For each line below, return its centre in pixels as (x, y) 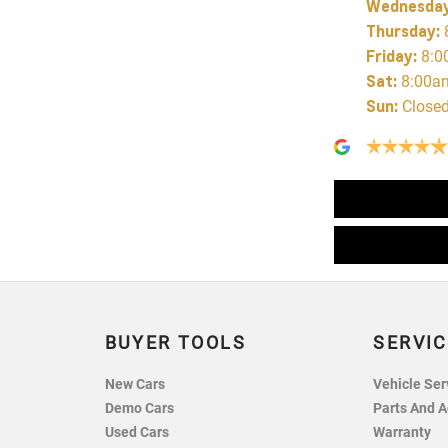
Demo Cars (139, 409)
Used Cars (136, 433)
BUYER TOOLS (175, 343)
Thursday (400, 31)
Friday (389, 56)
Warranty (402, 433)
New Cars (134, 385)
